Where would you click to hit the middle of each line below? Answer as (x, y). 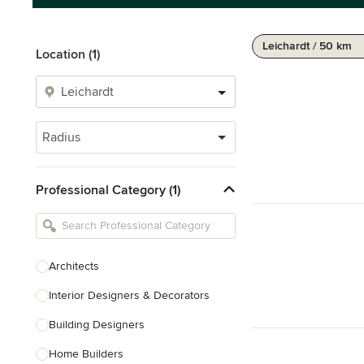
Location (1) (68, 54)
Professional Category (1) (108, 190)
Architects (74, 266)
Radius (61, 137)
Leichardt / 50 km (307, 46)
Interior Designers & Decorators (129, 295)
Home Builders (86, 354)
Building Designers (97, 325)
